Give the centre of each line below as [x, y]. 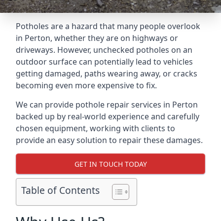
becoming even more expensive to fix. [86, 85]
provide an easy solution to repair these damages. [109, 140]
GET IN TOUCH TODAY [110, 164]
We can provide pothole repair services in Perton [107, 105]
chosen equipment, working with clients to [95, 128]
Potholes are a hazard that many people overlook [108, 26]
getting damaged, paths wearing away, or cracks [107, 74]
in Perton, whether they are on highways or [97, 38]
